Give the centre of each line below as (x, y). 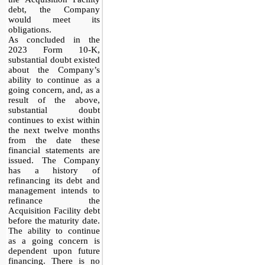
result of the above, (54, 100)
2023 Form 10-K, (54, 49)
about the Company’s (54, 70)
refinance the (54, 200)
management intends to (54, 190)
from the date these (54, 140)
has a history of (54, 170)
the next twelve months (54, 130)
